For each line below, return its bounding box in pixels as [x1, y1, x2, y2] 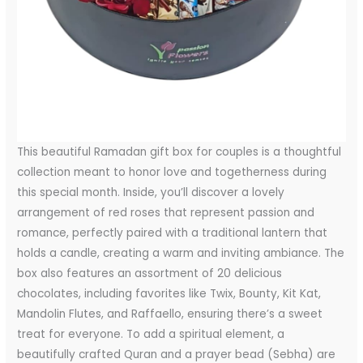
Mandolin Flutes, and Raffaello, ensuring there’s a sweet [17, 306, 323, 322]
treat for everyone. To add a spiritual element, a [17, 327, 285, 343]
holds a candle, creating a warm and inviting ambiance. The [17, 246, 345, 262]
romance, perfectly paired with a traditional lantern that [17, 225, 328, 241]
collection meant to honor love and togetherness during [17, 164, 327, 181]
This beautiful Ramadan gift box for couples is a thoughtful [17, 144, 342, 160]
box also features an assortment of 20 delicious [17, 266, 283, 282]
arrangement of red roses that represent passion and [17, 205, 315, 221]
